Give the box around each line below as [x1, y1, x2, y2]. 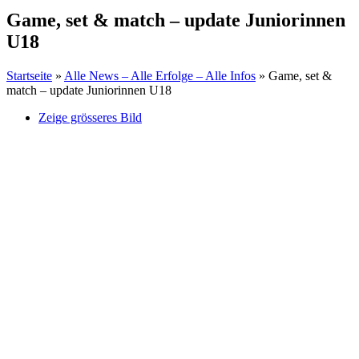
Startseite [6, 68, 52, 83]
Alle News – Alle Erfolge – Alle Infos [64, 68, 256, 83]
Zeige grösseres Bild [38, 110, 142, 124]
